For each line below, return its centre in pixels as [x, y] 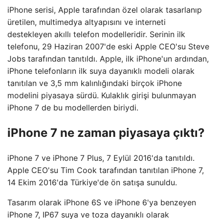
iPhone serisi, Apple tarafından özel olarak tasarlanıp [105, 10]
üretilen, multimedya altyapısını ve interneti [87, 22]
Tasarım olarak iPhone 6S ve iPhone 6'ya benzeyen [102, 202]
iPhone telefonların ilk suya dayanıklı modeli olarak [101, 71]
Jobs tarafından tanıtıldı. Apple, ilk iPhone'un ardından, [108, 59]
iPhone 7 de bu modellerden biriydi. [73, 108]
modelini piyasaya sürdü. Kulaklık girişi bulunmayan [102, 95]
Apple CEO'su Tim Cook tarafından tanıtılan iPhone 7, [106, 170]
